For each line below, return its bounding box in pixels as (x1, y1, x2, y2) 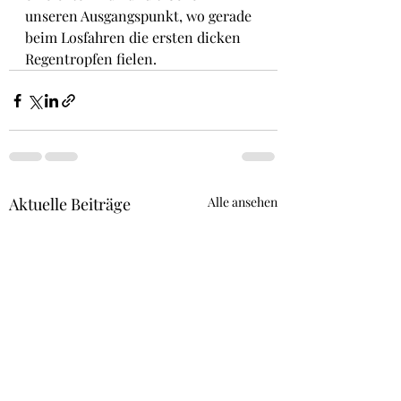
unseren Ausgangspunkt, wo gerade (25, 6, 255, 25)
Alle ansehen (208, 193, 277, 210)
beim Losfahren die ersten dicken (25, 28, 244, 47)
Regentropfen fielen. (25, 49, 157, 68)
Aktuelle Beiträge (9, 193, 131, 215)
